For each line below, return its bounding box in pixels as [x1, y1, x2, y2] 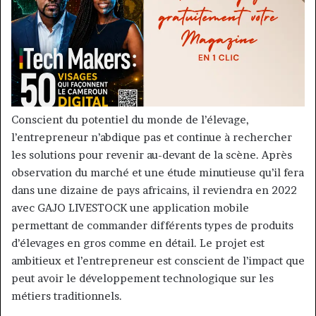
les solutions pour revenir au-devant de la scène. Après [11, 148, 292, 162]
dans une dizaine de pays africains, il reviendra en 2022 [11, 183, 297, 197]
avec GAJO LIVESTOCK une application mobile [11, 201, 249, 215]
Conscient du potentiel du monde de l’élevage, [11, 113, 249, 127]
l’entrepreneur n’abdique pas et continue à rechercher [11, 130, 292, 145]
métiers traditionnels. [11, 289, 122, 303]
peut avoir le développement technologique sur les [11, 272, 274, 286]
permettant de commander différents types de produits [11, 219, 293, 233]
